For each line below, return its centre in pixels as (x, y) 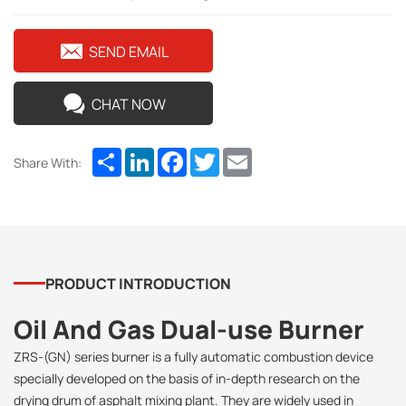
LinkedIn (182, 155)
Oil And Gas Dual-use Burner (189, 329)
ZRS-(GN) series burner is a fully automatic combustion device (193, 356)
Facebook (218, 155)
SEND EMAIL (128, 52)
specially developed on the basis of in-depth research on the (187, 378)
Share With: (48, 162)
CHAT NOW (128, 105)
